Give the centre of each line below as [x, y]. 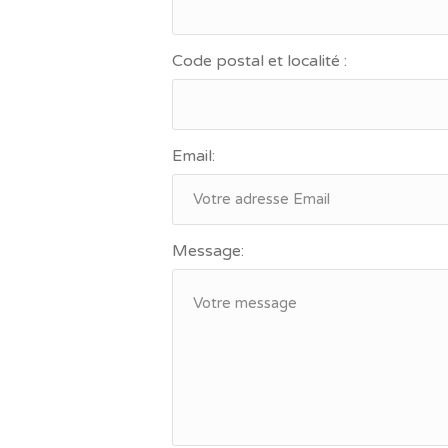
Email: [193, 156]
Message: [208, 251]
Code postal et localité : [259, 61]
